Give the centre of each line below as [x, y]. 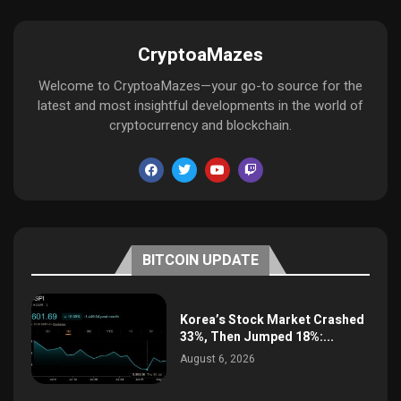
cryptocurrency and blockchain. [200, 126]
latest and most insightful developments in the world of [200, 106]
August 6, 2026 [218, 359]
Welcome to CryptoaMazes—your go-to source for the [200, 86]
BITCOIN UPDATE [200, 261]
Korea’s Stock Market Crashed [273, 320]
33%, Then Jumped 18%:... [257, 337]
